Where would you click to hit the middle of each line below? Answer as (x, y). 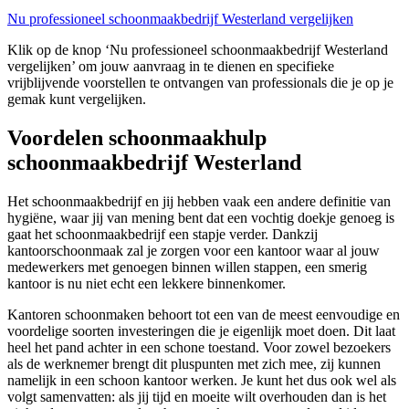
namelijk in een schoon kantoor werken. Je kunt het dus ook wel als (202, 381)
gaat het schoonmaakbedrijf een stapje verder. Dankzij (163, 235)
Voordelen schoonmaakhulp (137, 138)
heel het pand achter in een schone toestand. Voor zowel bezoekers (199, 348)
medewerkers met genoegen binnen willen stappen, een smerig (187, 267)
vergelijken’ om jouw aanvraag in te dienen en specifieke (171, 67)
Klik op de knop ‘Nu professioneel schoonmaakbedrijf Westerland (198, 50)
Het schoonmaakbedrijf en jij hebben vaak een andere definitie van (199, 202)
